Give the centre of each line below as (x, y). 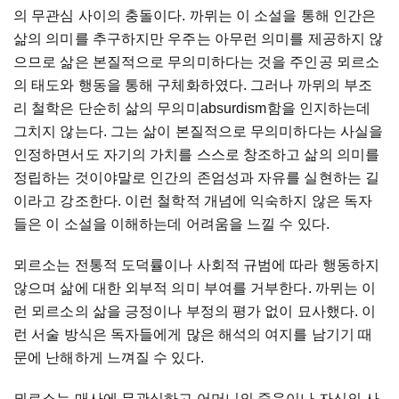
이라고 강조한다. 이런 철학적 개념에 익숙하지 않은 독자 (193, 201)
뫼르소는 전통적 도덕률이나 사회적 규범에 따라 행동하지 (196, 265)
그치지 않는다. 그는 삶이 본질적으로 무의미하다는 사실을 (199, 132)
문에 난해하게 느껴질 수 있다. (109, 358)
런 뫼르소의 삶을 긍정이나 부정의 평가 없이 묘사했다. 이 (195, 312)
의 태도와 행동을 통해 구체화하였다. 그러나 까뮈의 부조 (193, 85)
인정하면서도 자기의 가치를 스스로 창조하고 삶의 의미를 (197, 155)
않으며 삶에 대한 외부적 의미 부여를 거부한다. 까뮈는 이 (195, 289)
